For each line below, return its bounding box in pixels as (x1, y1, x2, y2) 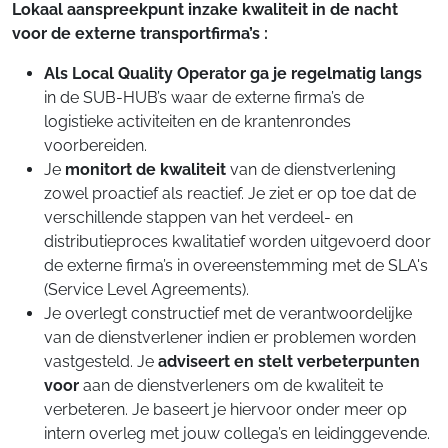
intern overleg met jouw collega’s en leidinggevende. (44, 424, 430, 443)
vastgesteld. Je (44, 352, 158, 371)
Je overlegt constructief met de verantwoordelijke (44, 304, 412, 323)
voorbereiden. (44, 136, 147, 155)
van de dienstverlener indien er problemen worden (44, 328, 416, 347)
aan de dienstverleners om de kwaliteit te (79, 376, 383, 395)
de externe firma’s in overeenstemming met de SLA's (44, 256, 428, 275)
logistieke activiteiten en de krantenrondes (44, 112, 351, 131)
